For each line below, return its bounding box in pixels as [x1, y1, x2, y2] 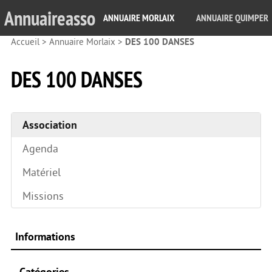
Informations [15, 230, 75, 243]
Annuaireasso [4, 5, 95, 31]
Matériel [22, 166, 61, 178]
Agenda [22, 142, 58, 155]
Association [22, 118, 77, 131]
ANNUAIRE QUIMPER [195, 12, 268, 24]
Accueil [11, 37, 39, 47]
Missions [22, 189, 64, 202]
